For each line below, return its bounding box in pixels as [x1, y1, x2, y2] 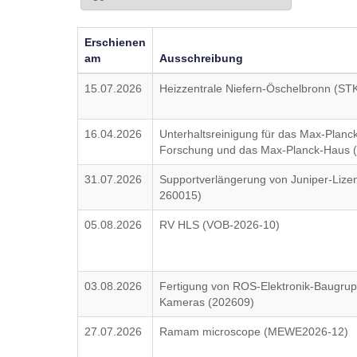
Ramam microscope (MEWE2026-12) [159, 325, 349, 338]
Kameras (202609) [159, 296, 255, 308]
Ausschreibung [159, 52, 244, 65]
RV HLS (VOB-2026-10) [159, 218, 280, 231]
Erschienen [84, 36, 147, 49]
